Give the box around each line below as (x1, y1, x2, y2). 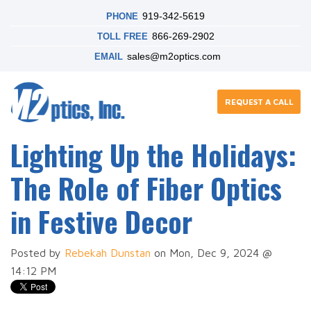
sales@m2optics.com (126, 51, 221, 62)
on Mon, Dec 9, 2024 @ (151, 246, 272, 259)
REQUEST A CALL (224, 96, 294, 108)
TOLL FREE (96, 31, 148, 42)
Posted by (10, 246, 61, 259)
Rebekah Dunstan (65, 246, 151, 259)
